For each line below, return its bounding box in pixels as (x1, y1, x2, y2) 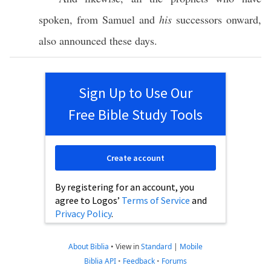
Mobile (180, 241, 203, 252)
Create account (106, 152, 165, 163)
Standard (141, 241, 172, 252)
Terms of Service (122, 194, 190, 206)
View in (116, 241, 141, 252)
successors (176, 12, 222, 27)
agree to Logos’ (55, 194, 122, 206)
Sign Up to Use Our (79, 83, 192, 102)
